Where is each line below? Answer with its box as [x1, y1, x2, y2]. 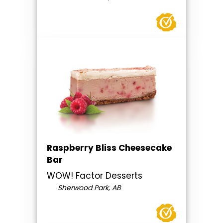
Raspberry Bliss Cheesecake [47, 141, 172, 154]
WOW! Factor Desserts [47, 169, 142, 182]
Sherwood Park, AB [55, 182, 121, 193]
